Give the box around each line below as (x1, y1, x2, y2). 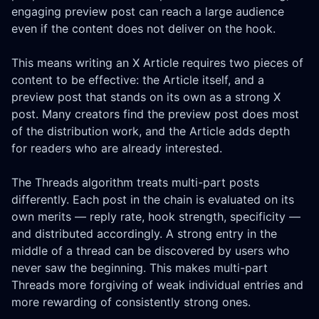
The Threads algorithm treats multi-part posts (11, 175, 259, 190)
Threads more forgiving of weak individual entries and (11, 278, 303, 293)
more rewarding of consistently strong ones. (11, 295, 251, 310)
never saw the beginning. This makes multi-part (11, 261, 268, 276)
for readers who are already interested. (11, 141, 222, 156)
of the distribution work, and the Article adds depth (11, 124, 290, 139)
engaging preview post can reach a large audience (11, 4, 284, 19)
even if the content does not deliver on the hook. (11, 21, 276, 36)
